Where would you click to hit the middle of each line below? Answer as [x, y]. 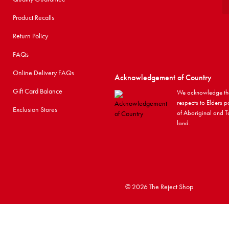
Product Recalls [34, 17]
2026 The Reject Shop [163, 187]
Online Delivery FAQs [44, 73]
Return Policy [31, 36]
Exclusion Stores [35, 109]
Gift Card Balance [38, 91]
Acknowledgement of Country [163, 77]
